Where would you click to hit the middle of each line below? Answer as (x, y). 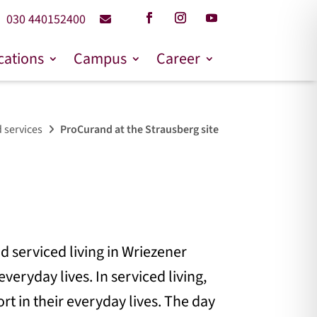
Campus (100, 59)
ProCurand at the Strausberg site (139, 129)
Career (178, 59)
